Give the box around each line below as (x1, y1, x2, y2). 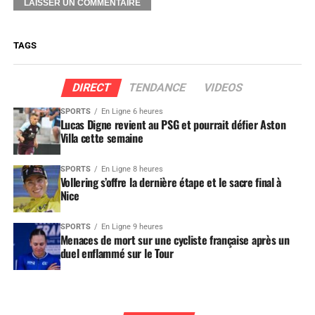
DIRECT (70, 81, 112, 95)
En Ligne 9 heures (101, 221, 163, 231)
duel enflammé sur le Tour (60, 244, 174, 262)
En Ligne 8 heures (101, 165, 163, 174)
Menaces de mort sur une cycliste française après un (60, 231, 290, 248)
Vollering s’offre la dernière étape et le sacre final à (60, 174, 282, 191)
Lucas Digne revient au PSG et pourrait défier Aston (60, 116, 286, 134)
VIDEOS (202, 81, 245, 95)
